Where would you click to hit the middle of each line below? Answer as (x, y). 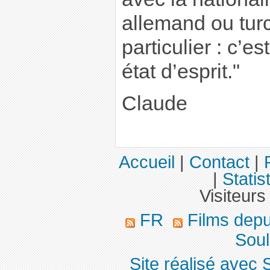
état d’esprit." (181, 71)
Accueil (147, 162)
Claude (154, 104)
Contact (219, 162)
